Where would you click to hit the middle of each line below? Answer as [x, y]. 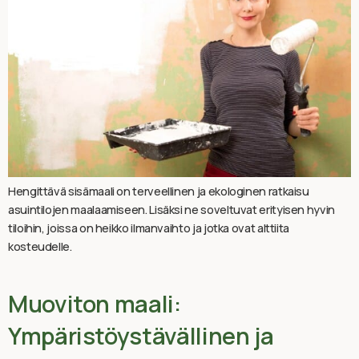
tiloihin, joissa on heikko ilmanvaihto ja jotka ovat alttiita [149, 228]
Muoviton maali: [95, 304]
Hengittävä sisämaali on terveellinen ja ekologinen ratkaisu [159, 192]
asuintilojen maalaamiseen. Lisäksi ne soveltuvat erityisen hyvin [171, 210]
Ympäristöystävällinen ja [141, 336]
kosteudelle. [40, 247]
